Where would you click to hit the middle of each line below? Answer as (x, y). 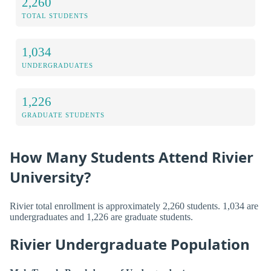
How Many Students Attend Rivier (132, 157)
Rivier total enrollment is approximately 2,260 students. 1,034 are (134, 206)
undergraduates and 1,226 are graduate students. (101, 217)
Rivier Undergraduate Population (130, 244)
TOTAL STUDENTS (55, 16)
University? (50, 177)
